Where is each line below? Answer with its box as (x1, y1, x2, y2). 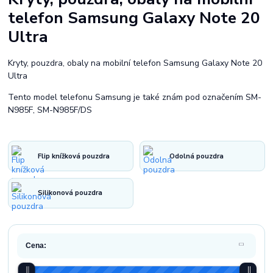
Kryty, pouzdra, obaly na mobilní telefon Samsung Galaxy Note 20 (8, 57, 263, 69)
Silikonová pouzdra (38, 188, 103, 198)
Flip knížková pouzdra (38, 151, 110, 161)
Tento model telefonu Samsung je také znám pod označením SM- (8, 91, 262, 103)
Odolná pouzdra (169, 151, 224, 161)
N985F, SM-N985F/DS (8, 104, 93, 116)
